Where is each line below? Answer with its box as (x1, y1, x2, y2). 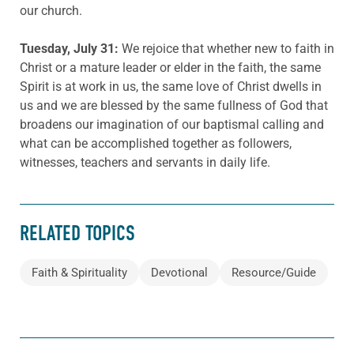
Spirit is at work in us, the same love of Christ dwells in (20, 78, 322, 94)
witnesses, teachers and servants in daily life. (20, 154, 270, 170)
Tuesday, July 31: (20, 40, 122, 56)
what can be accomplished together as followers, (20, 135, 292, 151)
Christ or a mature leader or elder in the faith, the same (20, 59, 321, 75)
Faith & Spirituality (32, 265, 127, 280)
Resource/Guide (232, 265, 316, 280)
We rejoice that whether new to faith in (122, 40, 334, 56)
